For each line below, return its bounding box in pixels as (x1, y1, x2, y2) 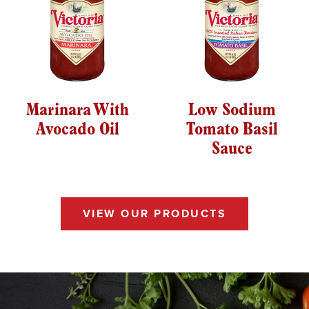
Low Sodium (188, 101, 276, 120)
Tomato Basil (186, 120, 278, 139)
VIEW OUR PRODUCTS (82, 206, 227, 221)
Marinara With (26, 101, 129, 120)
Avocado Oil (35, 120, 119, 139)
